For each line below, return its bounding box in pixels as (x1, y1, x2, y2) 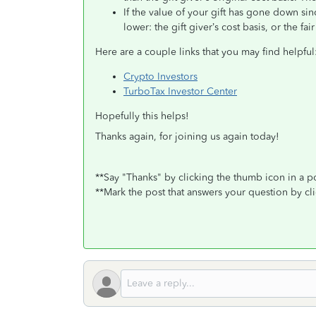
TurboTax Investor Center (123, 85, 237, 97)
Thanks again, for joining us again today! (95, 130, 279, 142)
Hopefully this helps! (95, 110, 189, 122)
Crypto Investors (123, 71, 197, 83)
